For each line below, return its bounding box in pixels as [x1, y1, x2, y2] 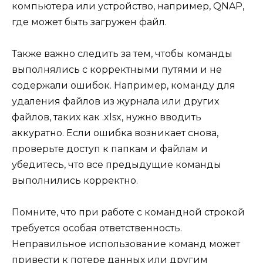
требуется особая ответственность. [12, 222, 182, 234]
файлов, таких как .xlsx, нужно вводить [12, 111, 201, 123]
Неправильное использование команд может [12, 238, 240, 250]
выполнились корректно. [12, 174, 138, 186]
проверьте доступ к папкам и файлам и [12, 143, 208, 154]
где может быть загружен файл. [12, 16, 167, 28]
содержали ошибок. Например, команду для [12, 79, 235, 91]
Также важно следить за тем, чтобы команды [12, 48, 232, 59]
